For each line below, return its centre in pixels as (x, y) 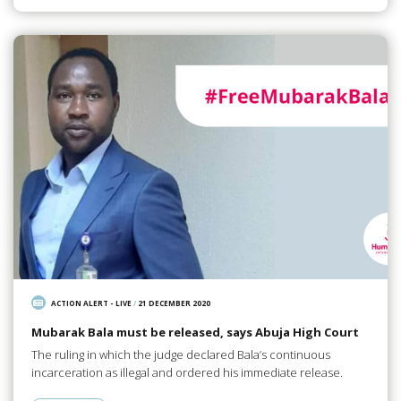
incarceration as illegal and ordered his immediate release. (187, 372)
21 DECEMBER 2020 (175, 303)
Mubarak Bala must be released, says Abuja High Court (195, 332)
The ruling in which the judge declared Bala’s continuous (180, 354)
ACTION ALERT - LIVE (92, 303)
